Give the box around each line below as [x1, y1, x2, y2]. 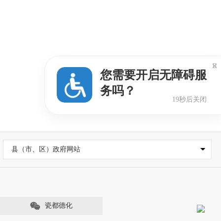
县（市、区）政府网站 [11, 146, 80, 153]
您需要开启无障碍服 [100, 68, 207, 81]
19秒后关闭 [172, 95, 207, 103]
